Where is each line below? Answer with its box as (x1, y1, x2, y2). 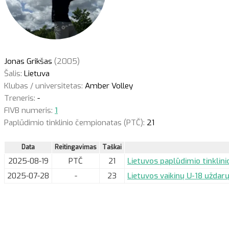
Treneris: (4, 93, 35, 103)
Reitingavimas (55, 143, 97, 151)
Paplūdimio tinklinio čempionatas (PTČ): (4, 117, 147, 128)
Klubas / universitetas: (4, 80, 83, 91)
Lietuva (22, 68, 50, 79)
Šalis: (4, 68, 22, 79)
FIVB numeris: (4, 105, 53, 116)
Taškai (102, 143, 122, 151)
